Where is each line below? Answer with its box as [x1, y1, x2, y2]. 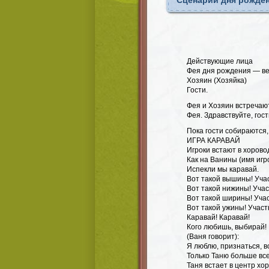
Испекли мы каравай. [187, 165, 259, 174]
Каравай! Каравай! [187, 213, 250, 222]
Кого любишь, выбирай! [187, 223, 267, 231]
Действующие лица [187, 57, 253, 65]
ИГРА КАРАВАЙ [187, 136, 240, 145]
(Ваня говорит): [187, 232, 239, 241]
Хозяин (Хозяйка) [187, 76, 247, 85]
